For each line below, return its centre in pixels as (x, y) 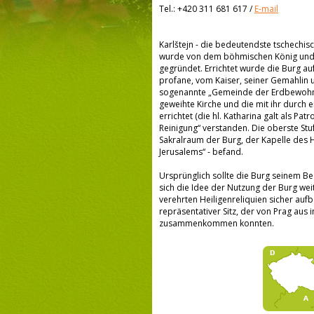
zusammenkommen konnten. (217, 223)
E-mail (266, 9)
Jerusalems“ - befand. (201, 152)
